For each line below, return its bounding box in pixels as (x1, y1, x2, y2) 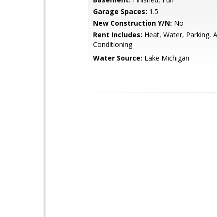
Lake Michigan (142, 53, 189, 62)
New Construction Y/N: (93, 18, 172, 28)
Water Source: (93, 53, 142, 62)
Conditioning (93, 40, 132, 49)
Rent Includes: (93, 30, 142, 39)
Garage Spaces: (93, 7, 147, 16)
